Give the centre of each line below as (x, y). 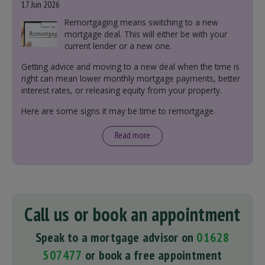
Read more (132, 135)
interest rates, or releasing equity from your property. (122, 90)
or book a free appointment (152, 255)
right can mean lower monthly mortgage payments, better (131, 78)
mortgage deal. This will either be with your (146, 34)
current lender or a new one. (118, 46)
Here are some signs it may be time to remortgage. (118, 111)
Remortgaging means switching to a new (141, 22)
